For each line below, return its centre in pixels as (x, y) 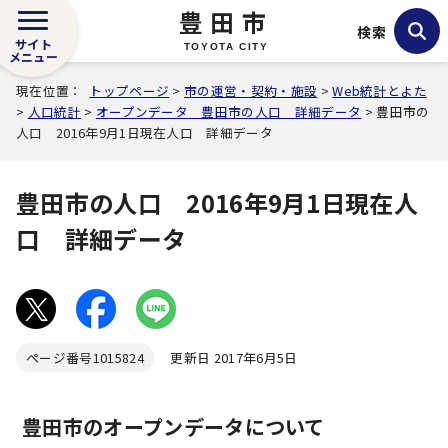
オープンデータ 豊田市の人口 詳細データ (228, 111)
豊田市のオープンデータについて (173, 426)
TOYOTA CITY (226, 46)
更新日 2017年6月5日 (225, 357)
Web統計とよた (379, 90)
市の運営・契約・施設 (251, 90)
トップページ (129, 90)
